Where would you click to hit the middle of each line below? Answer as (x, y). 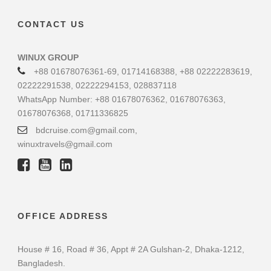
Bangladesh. (41, 263)
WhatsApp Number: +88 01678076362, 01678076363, (122, 100)
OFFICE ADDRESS (63, 216)
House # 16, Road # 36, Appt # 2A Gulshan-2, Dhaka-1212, (131, 250)
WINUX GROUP (48, 58)
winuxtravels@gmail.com (65, 144)
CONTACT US (51, 24)
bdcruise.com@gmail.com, (85, 130)
